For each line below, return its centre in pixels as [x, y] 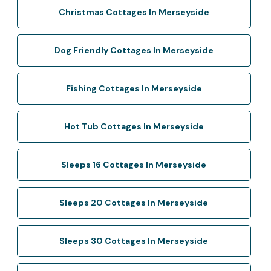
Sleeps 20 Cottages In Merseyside [134, 202]
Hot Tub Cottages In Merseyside [134, 126]
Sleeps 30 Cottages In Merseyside [134, 240]
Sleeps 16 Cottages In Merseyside [134, 164]
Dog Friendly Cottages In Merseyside [134, 50]
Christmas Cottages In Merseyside [134, 12]
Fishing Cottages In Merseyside [134, 88]
